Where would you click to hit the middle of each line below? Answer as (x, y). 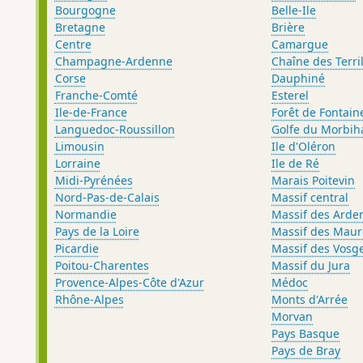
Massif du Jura (311, 265)
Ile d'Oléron (304, 146)
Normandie (85, 214)
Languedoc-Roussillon (115, 129)
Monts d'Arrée (310, 299)
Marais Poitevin (314, 180)
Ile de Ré (296, 163)
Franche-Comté (96, 95)
